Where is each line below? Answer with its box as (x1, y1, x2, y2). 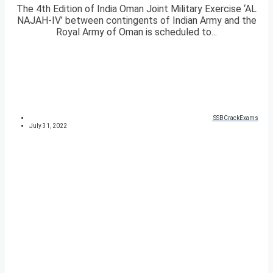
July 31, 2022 (29, 122, 67, 130)
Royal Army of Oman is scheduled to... (56, 26, 217, 38)
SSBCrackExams (213, 115, 258, 122)
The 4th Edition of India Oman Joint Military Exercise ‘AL (16, 3, 257, 15)
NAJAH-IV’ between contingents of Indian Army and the (16, 15, 257, 27)
